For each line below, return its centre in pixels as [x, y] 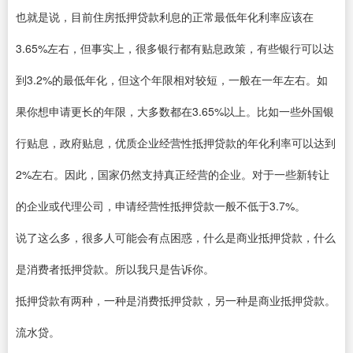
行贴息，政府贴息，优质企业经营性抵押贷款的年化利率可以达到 [176, 143]
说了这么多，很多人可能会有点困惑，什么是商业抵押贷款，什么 [176, 237]
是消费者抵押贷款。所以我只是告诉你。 [115, 269]
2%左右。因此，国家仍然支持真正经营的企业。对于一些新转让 [173, 174]
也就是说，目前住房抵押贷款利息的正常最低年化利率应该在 [165, 17]
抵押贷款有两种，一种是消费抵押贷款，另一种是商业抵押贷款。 [176, 300]
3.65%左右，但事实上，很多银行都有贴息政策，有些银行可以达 [175, 48]
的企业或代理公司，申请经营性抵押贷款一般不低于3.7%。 [161, 206]
